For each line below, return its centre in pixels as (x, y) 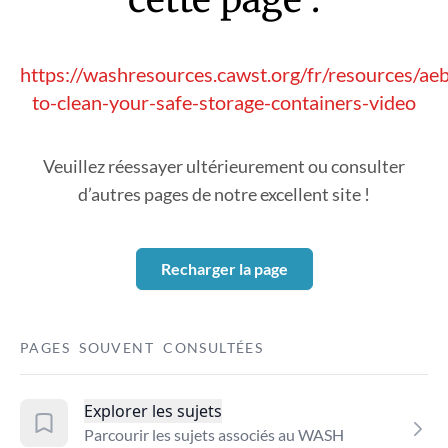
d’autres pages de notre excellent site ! (224, 194)
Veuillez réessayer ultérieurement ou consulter (224, 166)
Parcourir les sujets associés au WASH (214, 434)
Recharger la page (224, 268)
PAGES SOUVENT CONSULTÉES (142, 347)
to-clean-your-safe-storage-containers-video (224, 102)
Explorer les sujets (153, 411)
